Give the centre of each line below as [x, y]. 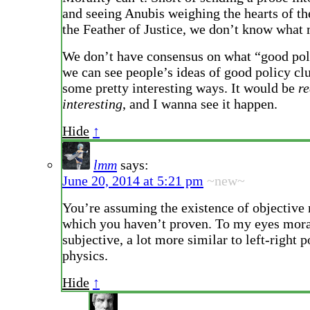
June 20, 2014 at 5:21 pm [133, 181]
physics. [85, 256]
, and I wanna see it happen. [200, 104]
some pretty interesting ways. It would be [180, 88]
